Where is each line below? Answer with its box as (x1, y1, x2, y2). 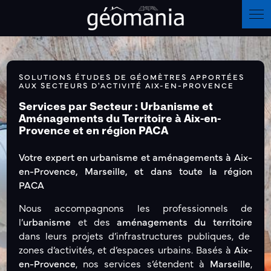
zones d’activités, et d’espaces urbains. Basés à (19, 243, 234, 256)
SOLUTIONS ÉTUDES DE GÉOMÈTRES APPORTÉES (19, 71, 245, 82)
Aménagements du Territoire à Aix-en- (19, 114, 221, 126)
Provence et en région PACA (19, 126, 169, 138)
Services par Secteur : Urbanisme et (19, 102, 214, 114)
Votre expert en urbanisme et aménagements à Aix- (19, 150, 252, 164)
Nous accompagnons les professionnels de (19, 201, 252, 215)
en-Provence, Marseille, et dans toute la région (19, 164, 252, 178)
